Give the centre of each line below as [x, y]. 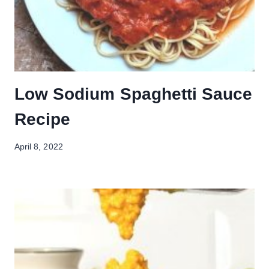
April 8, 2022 [39, 147]
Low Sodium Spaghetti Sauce [134, 94]
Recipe [43, 119]
